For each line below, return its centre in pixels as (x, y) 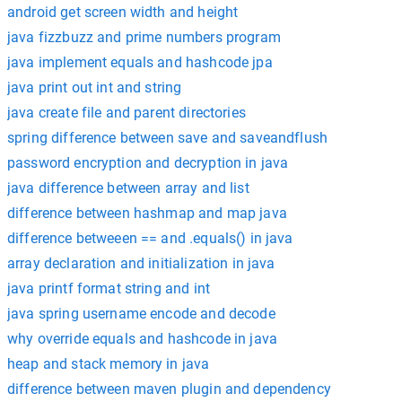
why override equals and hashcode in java (142, 338)
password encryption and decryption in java (148, 162)
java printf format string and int (109, 288)
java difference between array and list (128, 188)
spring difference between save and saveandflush (168, 137)
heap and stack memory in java (109, 363)
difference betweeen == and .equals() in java (150, 238)
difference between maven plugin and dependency (169, 389)
